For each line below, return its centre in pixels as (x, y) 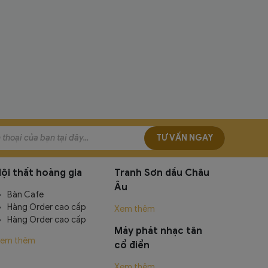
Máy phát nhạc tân (158, 231)
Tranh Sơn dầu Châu (162, 173)
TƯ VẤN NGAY (185, 138)
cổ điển (132, 245)
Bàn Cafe (25, 194)
